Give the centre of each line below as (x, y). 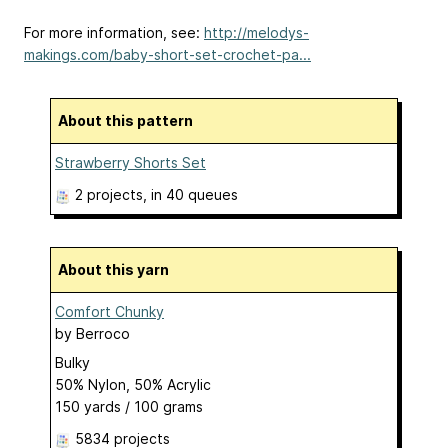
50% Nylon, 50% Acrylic (133, 384)
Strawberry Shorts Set (130, 162)
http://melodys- (256, 32)
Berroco (103, 333)
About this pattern (130, 120)
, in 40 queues (190, 194)
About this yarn (118, 269)
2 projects (109, 194)
